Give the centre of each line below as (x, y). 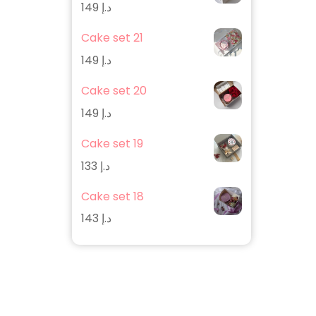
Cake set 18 (112, 196)
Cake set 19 (112, 143)
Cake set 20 (114, 90)
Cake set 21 (112, 38)
